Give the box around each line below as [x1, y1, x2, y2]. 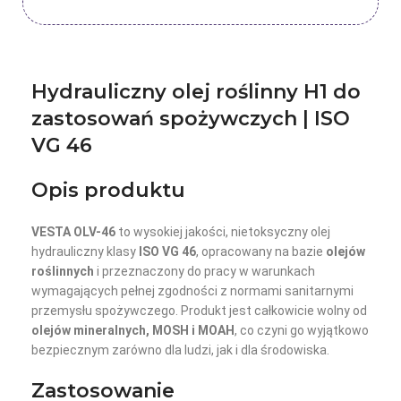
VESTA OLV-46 [31, 225, 115, 240]
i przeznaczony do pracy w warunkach [94, 264, 315, 279]
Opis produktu [31, 178, 185, 203]
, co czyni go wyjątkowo [235, 323, 369, 338]
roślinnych [31, 264, 94, 279]
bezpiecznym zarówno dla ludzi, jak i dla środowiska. [31, 343, 329, 358]
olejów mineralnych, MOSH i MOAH [31, 323, 235, 338]
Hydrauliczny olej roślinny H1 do [31, 80, 361, 105]
